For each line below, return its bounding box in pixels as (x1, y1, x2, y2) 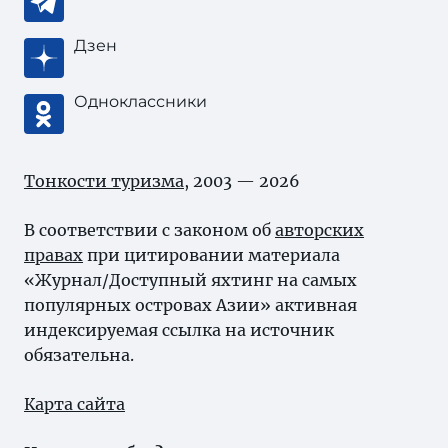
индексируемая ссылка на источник (24, 320, 334, 340)
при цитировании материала (83, 245, 340, 265)
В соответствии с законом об (24, 220, 275, 240)
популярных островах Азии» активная (24, 295, 357, 315)
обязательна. (24, 345, 134, 365)
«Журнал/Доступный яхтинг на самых (24, 270, 357, 290)
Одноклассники (74, 92, 207, 111)
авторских (275, 220, 364, 240)
